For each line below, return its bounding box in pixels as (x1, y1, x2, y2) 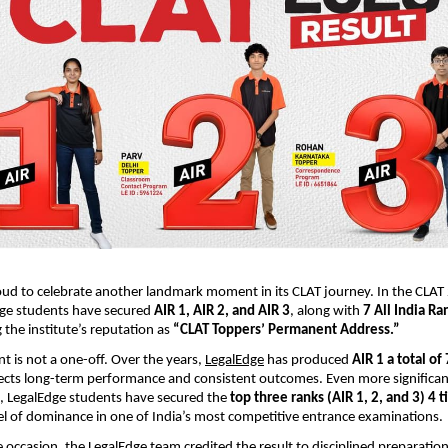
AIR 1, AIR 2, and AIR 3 (154, 304, 290, 320)
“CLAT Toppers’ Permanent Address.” (173, 323, 400, 339)
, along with (290, 304, 363, 320)
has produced (264, 353, 352, 369)
